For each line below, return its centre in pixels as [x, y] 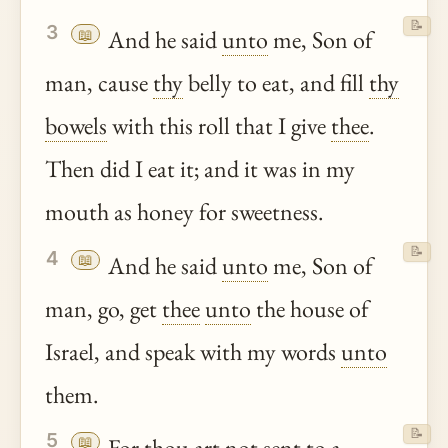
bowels [76, 126]
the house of [310, 309]
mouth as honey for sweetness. [184, 212]
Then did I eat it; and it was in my [200, 169]
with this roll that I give [219, 126]
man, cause [99, 83]
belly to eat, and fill [276, 83]
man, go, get [103, 309]
